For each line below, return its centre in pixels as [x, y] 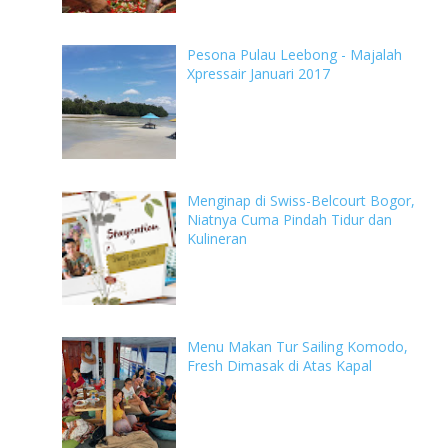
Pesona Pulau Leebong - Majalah [294, 54]
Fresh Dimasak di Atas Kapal [279, 365]
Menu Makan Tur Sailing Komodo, [297, 346]
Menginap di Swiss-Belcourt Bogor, [301, 200]
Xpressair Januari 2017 [258, 73]
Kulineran [217, 238]
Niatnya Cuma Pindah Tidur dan [289, 219]
